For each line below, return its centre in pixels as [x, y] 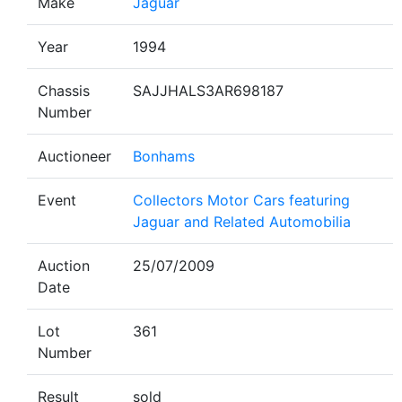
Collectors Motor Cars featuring [241, 200]
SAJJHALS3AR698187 [208, 91]
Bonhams [164, 156]
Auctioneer [74, 156]
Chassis [64, 91]
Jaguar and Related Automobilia [242, 222]
